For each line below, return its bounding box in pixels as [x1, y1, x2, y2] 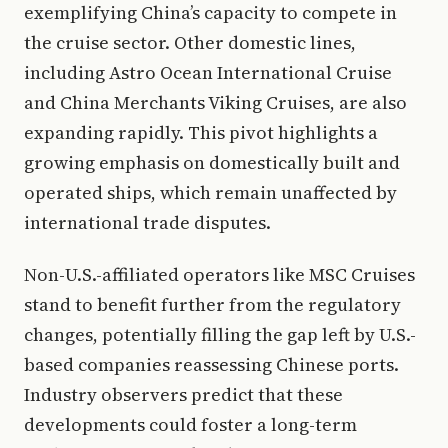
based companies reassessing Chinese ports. [24, 352, 399, 377]
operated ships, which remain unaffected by [24, 180, 397, 205]
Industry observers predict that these [24, 382, 343, 407]
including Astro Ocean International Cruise [24, 60, 392, 85]
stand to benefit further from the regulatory [24, 292, 401, 317]
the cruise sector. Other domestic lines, [24, 30, 356, 55]
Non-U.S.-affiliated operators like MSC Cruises [24, 262, 415, 287]
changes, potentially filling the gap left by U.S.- [24, 322, 416, 347]
